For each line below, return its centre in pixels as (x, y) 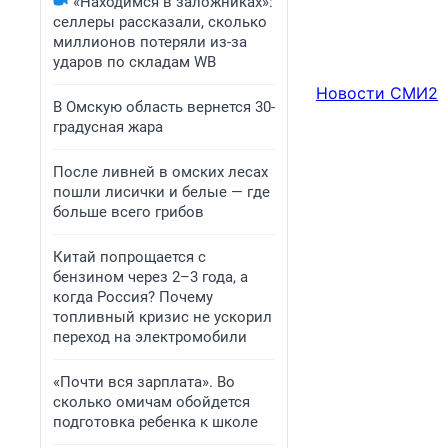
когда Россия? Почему (133, 297)
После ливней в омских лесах (160, 172)
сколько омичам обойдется (151, 402)
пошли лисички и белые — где (161, 192)
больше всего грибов (128, 212)
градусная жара (108, 127)
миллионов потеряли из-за (150, 42)
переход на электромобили (150, 337)
